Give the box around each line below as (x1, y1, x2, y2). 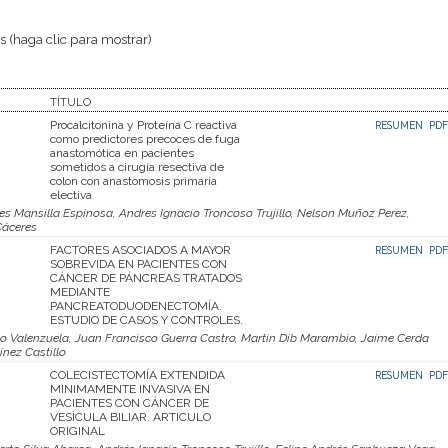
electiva (50, 187, 92, 202)
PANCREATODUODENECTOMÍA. (50, 298, 222, 313)
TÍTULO (50, 94, 91, 109)
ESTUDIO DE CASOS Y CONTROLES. (50, 312, 243, 327)
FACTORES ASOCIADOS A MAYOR (50, 242, 231, 257)
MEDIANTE (50, 284, 110, 299)
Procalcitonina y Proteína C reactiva (50, 117, 237, 132)
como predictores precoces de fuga (50, 131, 240, 146)
